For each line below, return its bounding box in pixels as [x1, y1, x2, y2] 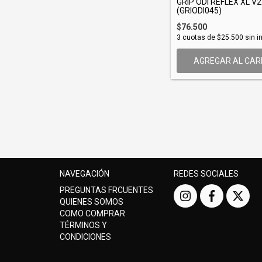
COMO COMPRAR [60, 209, 125, 219]
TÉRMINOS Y [60, 220, 107, 230]
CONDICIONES [60, 232, 111, 242]
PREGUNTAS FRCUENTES [60, 185, 153, 195]
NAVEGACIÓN [60, 169, 109, 179]
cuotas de [181, 33, 217, 42]
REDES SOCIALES [174, 169, 239, 179]
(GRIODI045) [177, 5, 222, 15]
